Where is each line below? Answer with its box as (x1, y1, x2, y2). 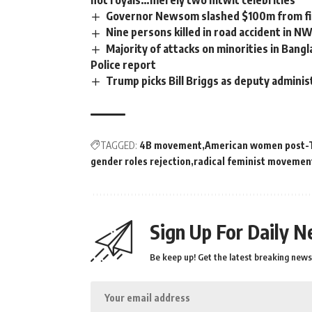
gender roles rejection (91, 155, 191, 167)
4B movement (139, 139, 202, 151)
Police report (91, 57, 156, 72)
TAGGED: (100, 139, 137, 151)
